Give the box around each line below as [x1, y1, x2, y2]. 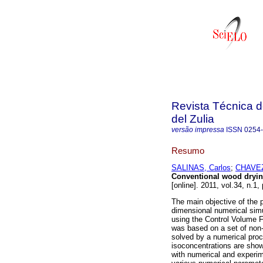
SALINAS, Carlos [171, 163, 231, 173]
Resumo [171, 145, 204, 156]
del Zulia [171, 113, 214, 125]
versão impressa [171, 126, 224, 134]
